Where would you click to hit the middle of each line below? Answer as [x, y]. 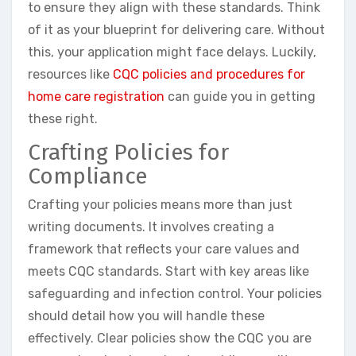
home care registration [96, 97]
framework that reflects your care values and [164, 249]
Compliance [87, 176]
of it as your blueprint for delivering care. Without [176, 30]
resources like [70, 75]
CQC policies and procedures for [209, 75]
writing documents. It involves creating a [151, 226]
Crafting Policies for [128, 153]
